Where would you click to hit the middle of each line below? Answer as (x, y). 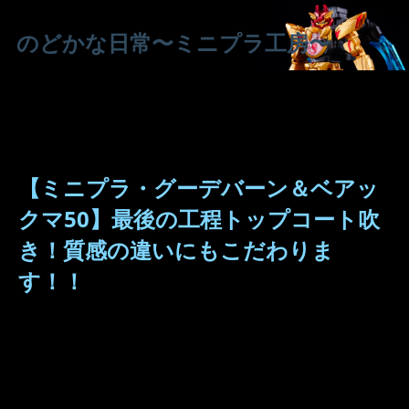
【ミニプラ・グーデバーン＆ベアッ (199, 188)
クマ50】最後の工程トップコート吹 (199, 219)
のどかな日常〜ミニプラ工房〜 (173, 42)
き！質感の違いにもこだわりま (176, 250)
